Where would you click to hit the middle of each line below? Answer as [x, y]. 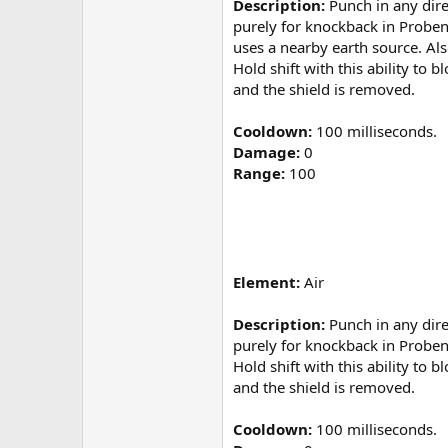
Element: [266, 282]
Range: [259, 173]
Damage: [266, 152]
